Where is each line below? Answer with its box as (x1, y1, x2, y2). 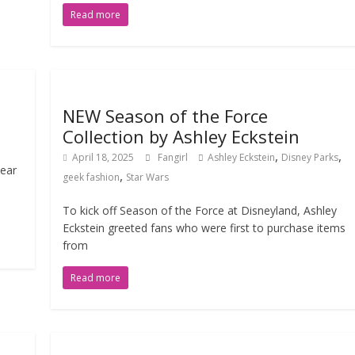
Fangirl (158, 151, 191, 164)
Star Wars (126, 170, 170, 184)
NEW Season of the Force (63, 104, 269, 128)
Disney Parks (281, 151, 339, 164)
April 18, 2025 (72, 151, 135, 164)
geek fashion (63, 170, 120, 184)
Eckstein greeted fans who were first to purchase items (63, 220, 346, 235)
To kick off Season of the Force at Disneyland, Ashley (63, 203, 338, 218)
